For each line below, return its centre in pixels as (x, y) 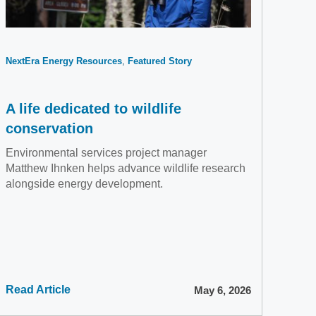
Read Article (38, 290)
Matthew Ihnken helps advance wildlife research (125, 168)
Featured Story (159, 61)
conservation (49, 128)
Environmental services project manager (106, 153)
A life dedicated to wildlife (93, 109)
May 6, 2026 (223, 290)
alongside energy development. (84, 184)
